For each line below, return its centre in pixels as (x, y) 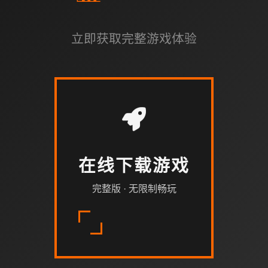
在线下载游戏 (134, 167)
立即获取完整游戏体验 (134, 38)
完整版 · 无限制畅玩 (134, 188)
